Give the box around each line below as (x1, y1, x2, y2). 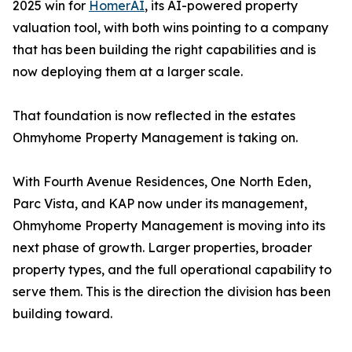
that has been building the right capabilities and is (13, 42, 316, 58)
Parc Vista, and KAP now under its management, (13, 196, 307, 212)
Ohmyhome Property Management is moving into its (13, 218, 325, 234)
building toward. (13, 306, 112, 322)
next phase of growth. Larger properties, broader (13, 240, 312, 256)
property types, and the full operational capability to (13, 262, 332, 278)
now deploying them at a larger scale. (13, 64, 243, 80)
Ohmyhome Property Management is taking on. (13, 130, 298, 146)
